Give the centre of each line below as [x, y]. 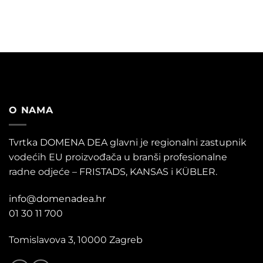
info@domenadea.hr [57, 198]
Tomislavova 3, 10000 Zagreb [76, 240]
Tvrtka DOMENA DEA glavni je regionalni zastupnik [128, 142]
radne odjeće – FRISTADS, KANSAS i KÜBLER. [113, 171]
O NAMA [31, 110]
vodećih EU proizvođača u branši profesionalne [118, 157]
